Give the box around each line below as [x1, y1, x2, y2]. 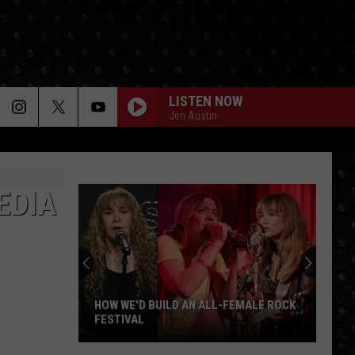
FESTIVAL [94, 312, 144, 326]
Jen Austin [169, 109, 217, 122]
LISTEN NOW [169, 92, 242, 109]
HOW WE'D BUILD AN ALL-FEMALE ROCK [94, 298, 296, 312]
